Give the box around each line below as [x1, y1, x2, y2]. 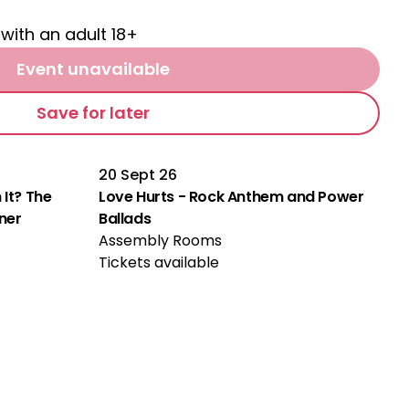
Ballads [99, 208, 152, 229]
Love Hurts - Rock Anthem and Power [99, 186, 364, 207]
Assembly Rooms [99, 230, 222, 251]
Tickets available [99, 252, 219, 273]
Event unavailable [16, 58, 170, 80]
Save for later [37, 101, 150, 124]
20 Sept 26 [99, 164, 177, 185]
